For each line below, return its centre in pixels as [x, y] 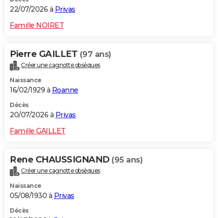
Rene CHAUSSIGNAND [61, 160]
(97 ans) [95, 54]
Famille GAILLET [38, 131]
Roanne [65, 90]
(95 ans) [127, 160]
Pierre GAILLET [45, 54]
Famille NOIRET [37, 26]
